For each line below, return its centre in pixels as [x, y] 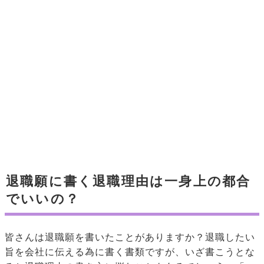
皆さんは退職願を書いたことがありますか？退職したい [130, 237]
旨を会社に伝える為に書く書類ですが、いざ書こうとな [130, 252]
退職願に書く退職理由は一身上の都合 [128, 181]
